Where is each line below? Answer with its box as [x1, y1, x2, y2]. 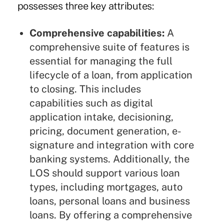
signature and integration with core [29, 139, 194, 151]
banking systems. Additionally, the [29, 153, 189, 165]
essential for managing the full [29, 55, 172, 67]
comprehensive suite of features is [29, 41, 189, 53]
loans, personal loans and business [29, 195, 190, 207]
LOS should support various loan [29, 167, 180, 179]
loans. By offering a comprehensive [29, 209, 192, 221]
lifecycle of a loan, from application [29, 69, 192, 81]
